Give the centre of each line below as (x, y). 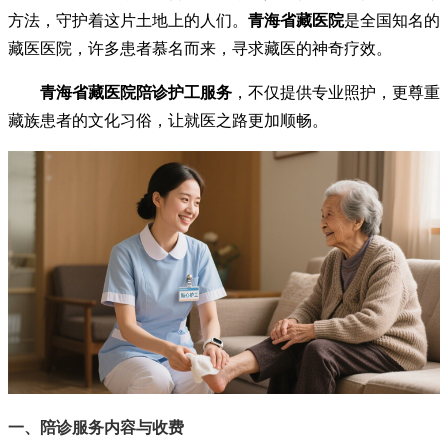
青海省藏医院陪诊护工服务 (136, 93)
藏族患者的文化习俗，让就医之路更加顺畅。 (168, 121)
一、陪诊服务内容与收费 (96, 428)
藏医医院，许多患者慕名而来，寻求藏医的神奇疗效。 (200, 49)
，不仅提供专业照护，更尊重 (336, 93)
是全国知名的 (392, 21)
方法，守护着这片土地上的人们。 (128, 21)
